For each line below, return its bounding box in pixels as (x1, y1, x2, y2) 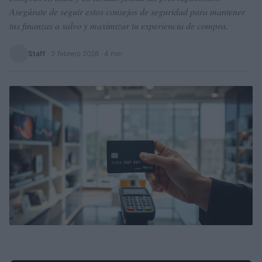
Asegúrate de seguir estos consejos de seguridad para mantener (9, 5, 245, 18)
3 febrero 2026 (51, 49, 99, 58)
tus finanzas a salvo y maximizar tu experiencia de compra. (9, 19, 228, 32)
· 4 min (99, 49, 122, 58)
